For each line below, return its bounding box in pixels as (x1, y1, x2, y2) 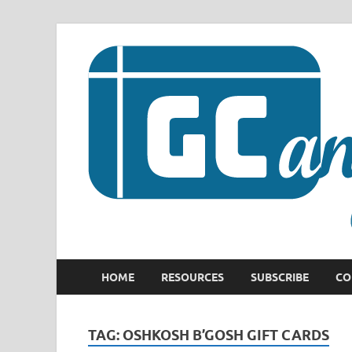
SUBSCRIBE (251, 270, 309, 284)
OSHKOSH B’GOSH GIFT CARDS (123, 327, 329, 343)
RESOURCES (161, 270, 224, 284)
